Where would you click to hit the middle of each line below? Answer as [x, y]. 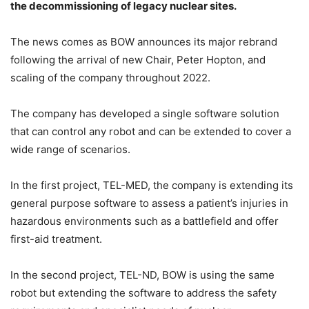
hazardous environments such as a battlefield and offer [144, 221]
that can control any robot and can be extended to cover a [151, 131]
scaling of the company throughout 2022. [110, 77]
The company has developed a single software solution [145, 113]
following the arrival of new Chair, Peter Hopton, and [138, 59]
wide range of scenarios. [70, 149]
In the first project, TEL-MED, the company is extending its [152, 185]
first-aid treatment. [56, 239]
